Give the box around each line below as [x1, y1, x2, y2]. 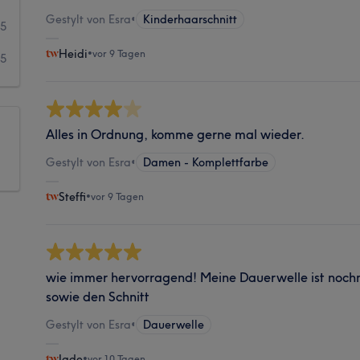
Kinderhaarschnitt [143, 11, 238, 27]
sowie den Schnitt [46, 288, 150, 305]
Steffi [59, 189, 87, 204]
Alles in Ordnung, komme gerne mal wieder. [46, 125, 305, 142]
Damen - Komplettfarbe [143, 154, 269, 170]
